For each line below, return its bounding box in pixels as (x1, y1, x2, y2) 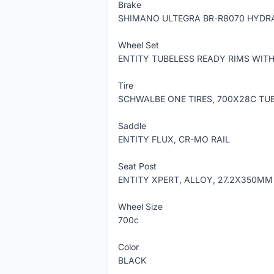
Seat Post (118, 161, 157, 171)
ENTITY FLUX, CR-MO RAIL (118, 134, 230, 144)
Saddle (118, 120, 146, 131)
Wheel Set (118, 40, 159, 50)
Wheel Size (118, 201, 163, 212)
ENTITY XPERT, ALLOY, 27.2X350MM (118, 174, 273, 185)
